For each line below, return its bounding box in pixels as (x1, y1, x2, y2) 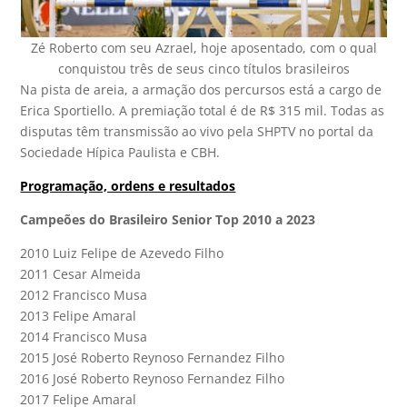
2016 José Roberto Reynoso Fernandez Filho (20, 370, 285, 388)
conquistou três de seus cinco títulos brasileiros (57, 60, 350, 78)
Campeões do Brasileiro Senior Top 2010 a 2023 (20, 211, 316, 229)
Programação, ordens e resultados (20, 177, 236, 195)
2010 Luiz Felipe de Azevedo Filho (20, 244, 224, 263)
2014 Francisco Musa (20, 328, 148, 346)
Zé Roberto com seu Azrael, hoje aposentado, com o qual (30, 39, 377, 57)
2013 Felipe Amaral (20, 307, 137, 325)
